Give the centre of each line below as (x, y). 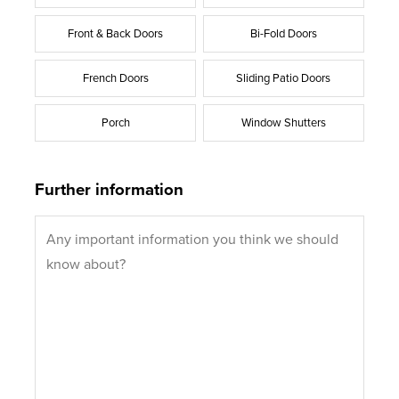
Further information (110, 189)
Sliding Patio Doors (284, 78)
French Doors (115, 78)
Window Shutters (283, 122)
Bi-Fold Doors (283, 33)
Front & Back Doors (116, 33)
